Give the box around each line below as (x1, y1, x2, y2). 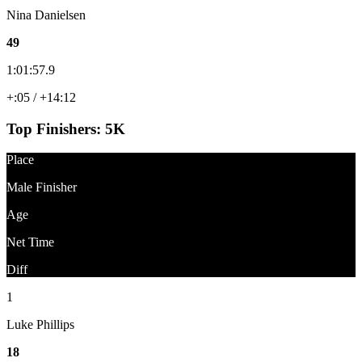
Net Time (6, 235, 54, 250)
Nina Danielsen (6, 7, 86, 22)
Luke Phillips (6, 318, 74, 332)
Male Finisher (6, 180, 77, 195)
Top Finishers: (6, 120, 105, 137)
